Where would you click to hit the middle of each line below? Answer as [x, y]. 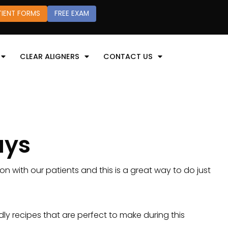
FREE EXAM [72, 13]
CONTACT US [128, 56]
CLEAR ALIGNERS [50, 56]
